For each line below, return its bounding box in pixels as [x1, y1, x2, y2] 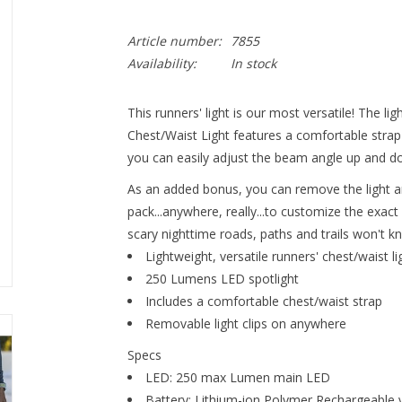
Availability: [127, 55, 197, 72]
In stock [230, 55, 276, 72]
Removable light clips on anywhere [144, 315, 346, 332]
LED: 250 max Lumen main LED [144, 369, 330, 386]
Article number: [127, 32, 222, 49]
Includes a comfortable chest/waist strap [144, 293, 382, 310]
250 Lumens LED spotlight [144, 270, 299, 287]
